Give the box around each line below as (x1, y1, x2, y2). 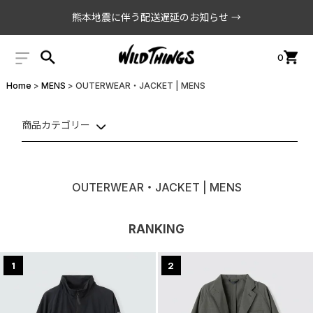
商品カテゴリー (22, 118, 91, 131)
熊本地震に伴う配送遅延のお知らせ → (72, 10, 241, 23)
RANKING (129, 222, 184, 237)
